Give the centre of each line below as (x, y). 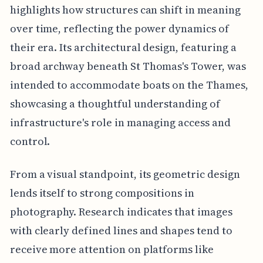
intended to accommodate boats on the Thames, (129, 85)
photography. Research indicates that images (121, 211)
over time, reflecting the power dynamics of (119, 28)
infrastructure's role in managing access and (120, 122)
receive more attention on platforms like (112, 249)
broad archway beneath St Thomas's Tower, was (128, 66)
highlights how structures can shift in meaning (125, 9)
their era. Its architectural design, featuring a (123, 47)
